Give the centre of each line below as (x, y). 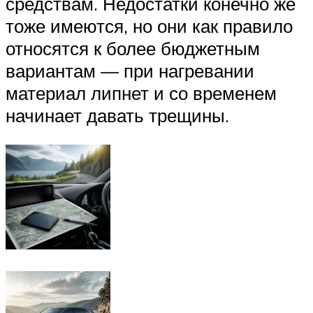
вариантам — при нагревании (130, 71)
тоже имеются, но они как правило (149, 26)
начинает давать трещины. (117, 116)
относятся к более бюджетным (133, 49)
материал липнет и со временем (141, 93)
